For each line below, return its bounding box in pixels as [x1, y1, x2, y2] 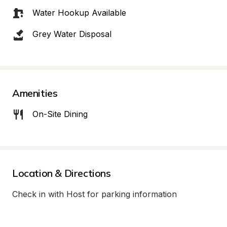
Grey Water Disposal [32, 29, 111, 39]
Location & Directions [12, 167, 111, 179]
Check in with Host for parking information [12, 189, 177, 199]
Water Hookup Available [32, 8, 126, 18]
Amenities [12, 87, 58, 99]
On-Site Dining [32, 109, 88, 119]
